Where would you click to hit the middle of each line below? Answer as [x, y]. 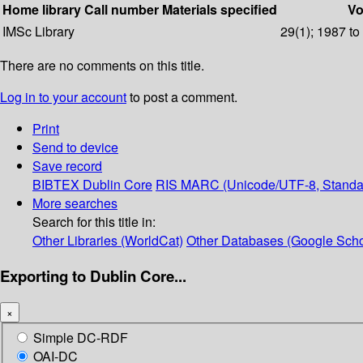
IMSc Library [38, 32]
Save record [67, 166]
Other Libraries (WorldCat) [108, 241]
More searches [75, 203]
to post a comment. [182, 97]
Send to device [75, 147]
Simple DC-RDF [81, 338]
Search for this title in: [94, 222]
